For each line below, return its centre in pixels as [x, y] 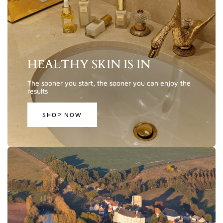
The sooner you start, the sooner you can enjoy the [109, 83]
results [38, 91]
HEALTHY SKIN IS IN [89, 65]
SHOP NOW [62, 114]
